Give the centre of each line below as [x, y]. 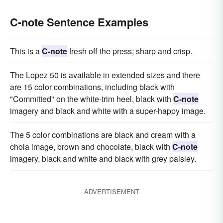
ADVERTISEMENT [111, 191]
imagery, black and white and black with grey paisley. [103, 159]
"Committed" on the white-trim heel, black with [92, 99]
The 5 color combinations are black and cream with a [103, 135]
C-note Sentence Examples [79, 22]
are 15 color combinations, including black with [92, 87]
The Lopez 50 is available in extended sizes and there [105, 75]
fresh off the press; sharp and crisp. [130, 51]
